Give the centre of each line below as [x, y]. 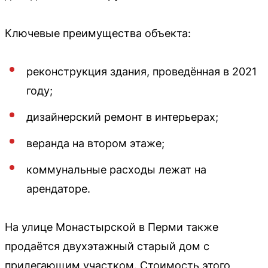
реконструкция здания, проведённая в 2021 [141, 71]
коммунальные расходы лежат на [116, 170]
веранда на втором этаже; [95, 143]
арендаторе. [58, 189]
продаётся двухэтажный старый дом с [107, 246]
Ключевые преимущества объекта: [98, 33]
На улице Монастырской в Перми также [112, 227]
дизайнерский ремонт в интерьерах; [122, 117]
